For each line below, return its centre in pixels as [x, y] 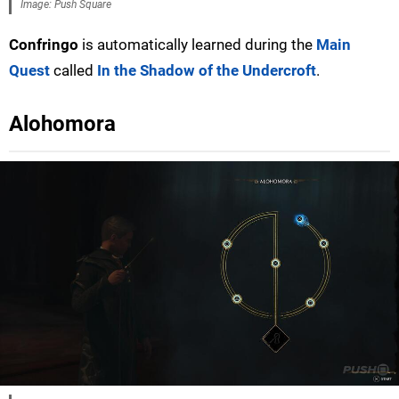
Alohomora [62, 123]
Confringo [44, 44]
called [73, 70]
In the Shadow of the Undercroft [207, 70]
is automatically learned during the [197, 44]
